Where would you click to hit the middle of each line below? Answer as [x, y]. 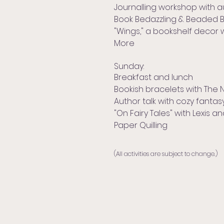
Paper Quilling [141, 125]
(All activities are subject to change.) [166, 154]
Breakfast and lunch [153, 77]
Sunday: [129, 66]
